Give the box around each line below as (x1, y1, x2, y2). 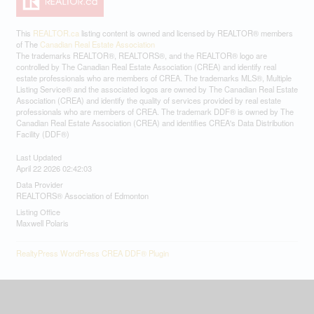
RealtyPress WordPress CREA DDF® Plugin (15, 247, 169, 259)
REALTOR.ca (32, 27, 79, 39)
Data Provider (15, 179, 63, 191)
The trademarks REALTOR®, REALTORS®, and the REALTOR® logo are (15, 50, 267, 62)
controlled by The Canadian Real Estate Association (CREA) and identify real (15, 61, 276, 73)
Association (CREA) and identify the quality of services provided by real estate (15, 95, 281, 107)
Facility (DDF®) (15, 128, 69, 140)
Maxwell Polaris (15, 217, 69, 229)
